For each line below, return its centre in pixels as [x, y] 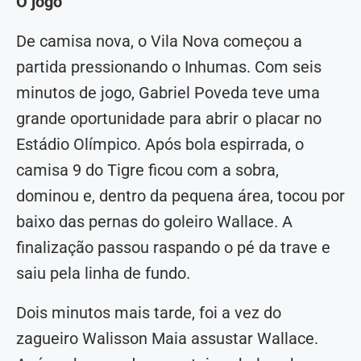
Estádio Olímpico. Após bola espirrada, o [160, 145]
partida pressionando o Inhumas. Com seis [169, 67]
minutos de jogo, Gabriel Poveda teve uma [168, 93]
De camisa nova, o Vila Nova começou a [159, 41]
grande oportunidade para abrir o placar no [169, 119]
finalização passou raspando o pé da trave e [173, 248]
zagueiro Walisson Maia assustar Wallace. [167, 339]
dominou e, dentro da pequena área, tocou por [180, 196]
